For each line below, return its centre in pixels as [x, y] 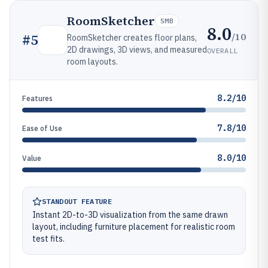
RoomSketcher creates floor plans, [132, 38]
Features [37, 98]
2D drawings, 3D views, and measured [137, 50]
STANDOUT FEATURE [77, 201]
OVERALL [223, 50]
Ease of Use [42, 128]
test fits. [48, 239]
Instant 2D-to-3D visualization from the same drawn [130, 215]
